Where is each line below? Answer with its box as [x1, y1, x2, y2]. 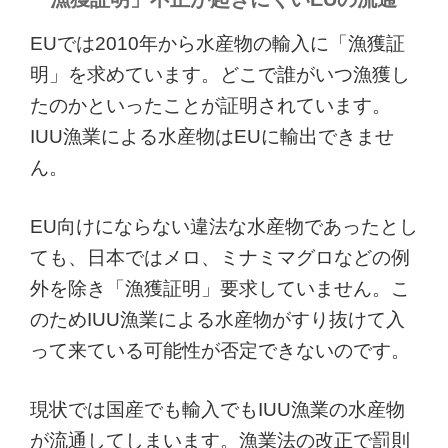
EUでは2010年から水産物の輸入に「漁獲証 [30, 33, 405, 55]
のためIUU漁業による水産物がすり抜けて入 [30, 309, 405, 331]
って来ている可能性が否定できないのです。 [30, 340, 410, 362]
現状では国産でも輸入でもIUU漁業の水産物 [30, 399, 405, 421]
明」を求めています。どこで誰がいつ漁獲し [30, 64, 410, 86]
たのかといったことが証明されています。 [30, 95, 391, 117]
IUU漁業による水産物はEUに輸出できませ [30, 126, 394, 148]
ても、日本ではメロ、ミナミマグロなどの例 [30, 247, 410, 269]
